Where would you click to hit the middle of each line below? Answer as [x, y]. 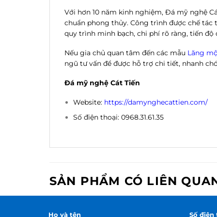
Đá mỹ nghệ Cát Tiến [102, 83]
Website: [89, 102]
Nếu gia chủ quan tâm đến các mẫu [126, 53]
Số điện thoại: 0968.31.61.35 [119, 117]
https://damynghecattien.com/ [156, 102]
